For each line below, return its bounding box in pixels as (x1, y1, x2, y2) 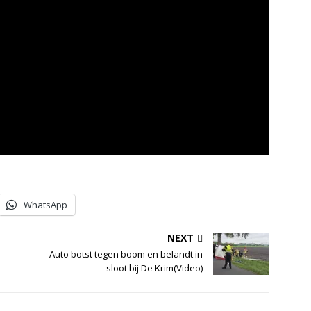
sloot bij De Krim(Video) (106, 262, 203, 275)
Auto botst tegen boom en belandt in (49, 248, 203, 261)
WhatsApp (24, 199, 67, 212)
